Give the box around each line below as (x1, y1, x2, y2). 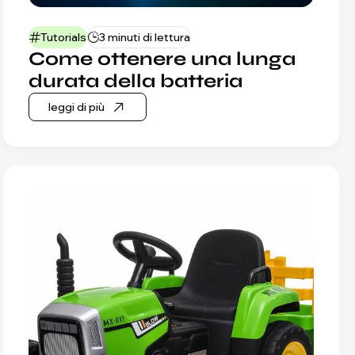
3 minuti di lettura (99, 29, 190, 44)
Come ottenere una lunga (29, 48, 296, 71)
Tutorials (40, 29, 86, 44)
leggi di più (48, 99, 105, 114)
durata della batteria (29, 70, 242, 94)
